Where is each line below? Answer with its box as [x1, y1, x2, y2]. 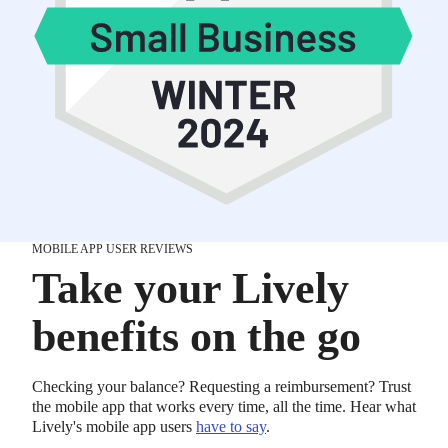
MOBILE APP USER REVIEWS [32, 242, 193, 257]
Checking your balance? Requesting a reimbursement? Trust [32, 378, 411, 396]
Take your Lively [32, 264, 349, 314]
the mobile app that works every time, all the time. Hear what [32, 398, 416, 416]
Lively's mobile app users [32, 418, 196, 436]
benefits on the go [32, 312, 361, 362]
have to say [196, 418, 266, 436]
